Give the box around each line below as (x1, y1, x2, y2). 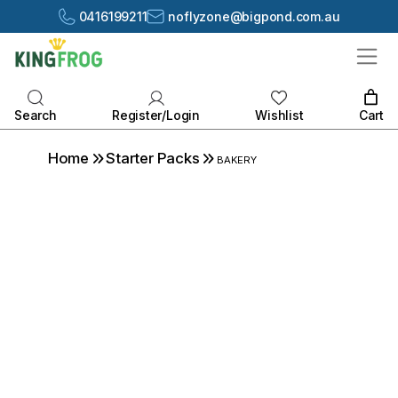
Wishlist (255, 107, 304, 123)
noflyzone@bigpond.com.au (168, 9, 340, 24)
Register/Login (111, 107, 201, 123)
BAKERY (214, 154, 257, 167)
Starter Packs (106, 149, 200, 168)
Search (14, 107, 57, 123)
